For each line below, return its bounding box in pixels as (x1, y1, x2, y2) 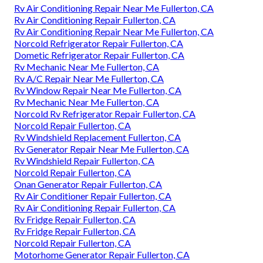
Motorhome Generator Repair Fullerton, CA (14, 249, 190, 261)
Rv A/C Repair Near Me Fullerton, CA (14, 73, 164, 85)
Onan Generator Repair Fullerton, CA (14, 178, 163, 190)
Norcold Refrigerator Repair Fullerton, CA (14, 38, 184, 49)
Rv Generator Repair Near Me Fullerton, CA (14, 143, 190, 155)
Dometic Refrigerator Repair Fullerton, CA (14, 49, 185, 61)
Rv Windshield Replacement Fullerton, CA (14, 131, 181, 143)
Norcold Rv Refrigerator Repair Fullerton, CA (14, 108, 196, 120)
